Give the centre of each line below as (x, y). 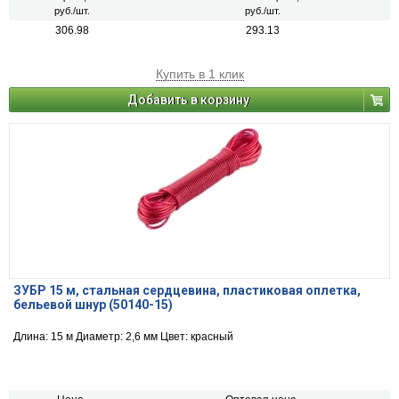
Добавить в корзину (188, 100)
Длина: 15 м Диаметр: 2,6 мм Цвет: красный (123, 337)
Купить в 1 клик (199, 74)
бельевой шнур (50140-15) (93, 305)
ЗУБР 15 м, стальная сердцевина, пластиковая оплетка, (187, 291)
